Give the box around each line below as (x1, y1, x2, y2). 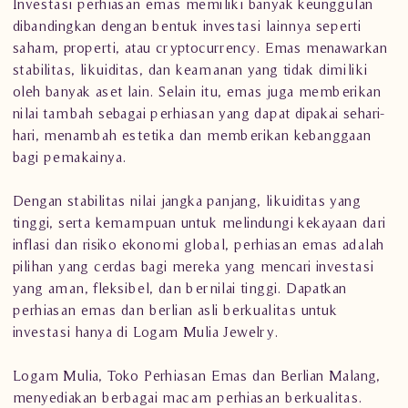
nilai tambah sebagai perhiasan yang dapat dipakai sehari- (13, 105, 385, 121)
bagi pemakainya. (13, 148, 127, 165)
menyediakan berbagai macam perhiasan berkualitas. (13, 389, 362, 405)
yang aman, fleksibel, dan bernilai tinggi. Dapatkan (13, 280, 347, 296)
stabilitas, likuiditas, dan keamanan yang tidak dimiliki (13, 61, 368, 77)
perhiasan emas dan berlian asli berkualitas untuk (13, 301, 338, 318)
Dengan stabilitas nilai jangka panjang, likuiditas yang (13, 192, 361, 209)
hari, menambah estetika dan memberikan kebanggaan (13, 127, 372, 143)
